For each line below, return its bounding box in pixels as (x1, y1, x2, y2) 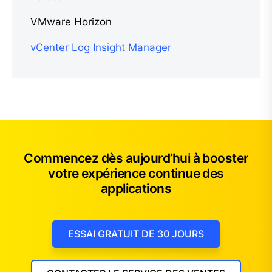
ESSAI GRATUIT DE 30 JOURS (68, 227, 204, 240)
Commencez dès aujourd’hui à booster (24, 150, 248, 166)
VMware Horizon (30, 15, 112, 28)
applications (100, 180, 172, 196)
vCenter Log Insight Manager (30, 41, 171, 53)
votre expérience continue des (48, 165, 224, 181)
